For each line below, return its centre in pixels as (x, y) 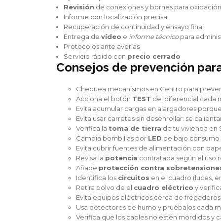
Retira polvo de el (105, 187)
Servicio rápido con (95, 56)
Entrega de (82, 36)
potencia (121, 158)
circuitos (134, 177)
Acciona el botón (104, 98)
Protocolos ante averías (102, 46)
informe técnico (154, 36)
